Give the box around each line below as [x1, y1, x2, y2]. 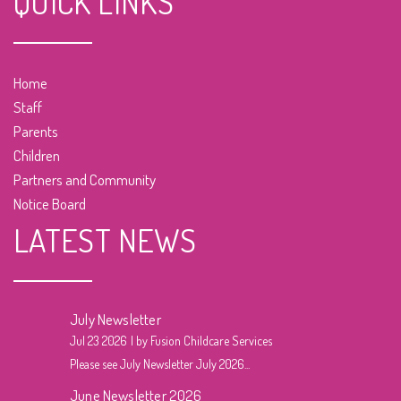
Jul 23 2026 [70, 332, 127, 348]
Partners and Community [13, 169, 156, 189]
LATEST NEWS [13, 218, 196, 260]
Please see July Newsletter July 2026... [70, 355, 250, 371]
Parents [13, 121, 58, 141]
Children [13, 145, 60, 165]
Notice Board [13, 193, 86, 213]
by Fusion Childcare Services [136, 332, 272, 348]
